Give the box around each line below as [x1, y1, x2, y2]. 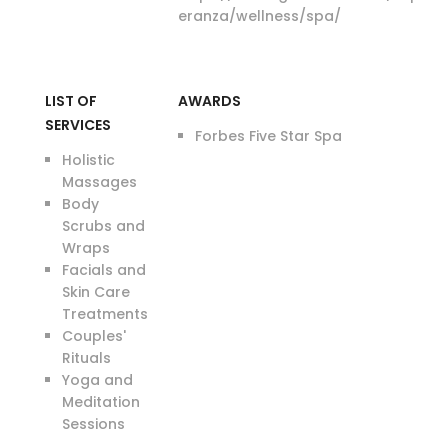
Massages [61, 172, 137, 192]
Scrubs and [61, 216, 145, 236]
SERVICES [44, 115, 111, 135]
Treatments [61, 304, 148, 324]
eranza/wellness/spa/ [177, 6, 341, 26]
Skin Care [61, 282, 130, 302]
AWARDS [177, 91, 241, 111]
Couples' [61, 326, 126, 346]
